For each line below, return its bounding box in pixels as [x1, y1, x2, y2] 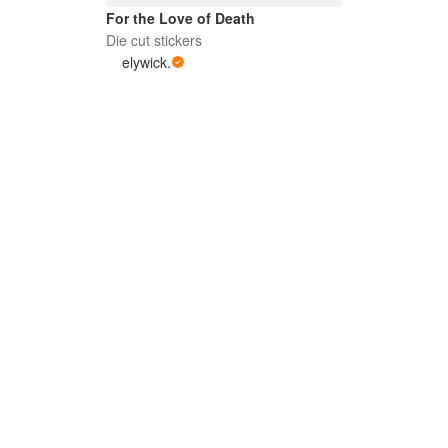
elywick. [121, 52, 171, 73]
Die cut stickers [105, 30, 202, 51]
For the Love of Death [105, 8, 255, 29]
